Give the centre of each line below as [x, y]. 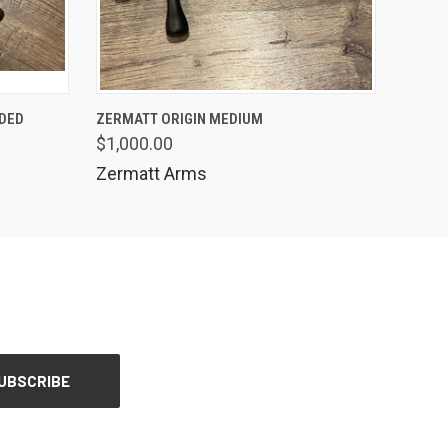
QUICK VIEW [231, 110]
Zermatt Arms [152, 173]
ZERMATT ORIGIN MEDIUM [180, 119]
